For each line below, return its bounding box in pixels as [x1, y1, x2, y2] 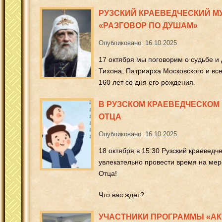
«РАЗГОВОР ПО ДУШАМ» [99, 21, 198, 30]
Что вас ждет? [99, 190, 144, 199]
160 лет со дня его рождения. [99, 78, 195, 86]
